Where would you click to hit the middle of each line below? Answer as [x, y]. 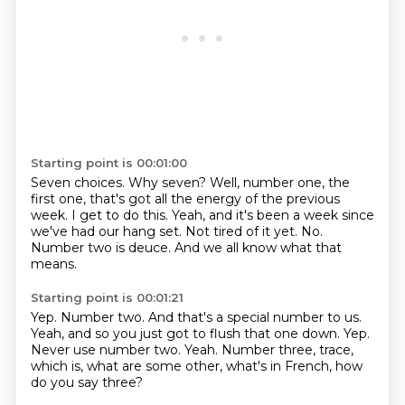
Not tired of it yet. [243, 231]
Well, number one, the [279, 183]
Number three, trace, [287, 350]
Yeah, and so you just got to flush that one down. [187, 334]
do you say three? [86, 382]
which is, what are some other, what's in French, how [196, 366]
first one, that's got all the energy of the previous [185, 199]
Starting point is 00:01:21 [107, 297]
